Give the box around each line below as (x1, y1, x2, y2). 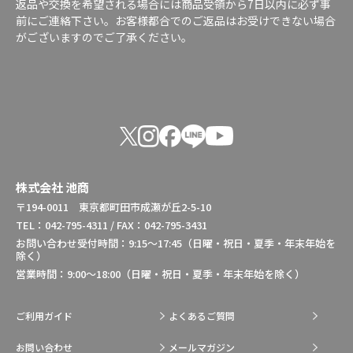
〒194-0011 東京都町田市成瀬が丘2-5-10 (16, 199, 211, 214)
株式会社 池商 (16, 178, 89, 195)
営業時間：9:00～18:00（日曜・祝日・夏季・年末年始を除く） (16, 266, 305, 281)
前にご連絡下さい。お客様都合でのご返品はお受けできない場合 (16, 12, 336, 28)
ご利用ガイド (16, 308, 72, 322)
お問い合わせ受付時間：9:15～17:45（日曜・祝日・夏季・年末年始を (16, 235, 336, 251)
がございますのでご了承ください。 (16, 28, 192, 45)
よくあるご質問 (169, 308, 235, 322)
